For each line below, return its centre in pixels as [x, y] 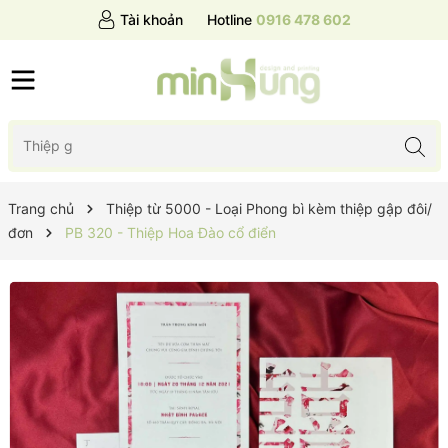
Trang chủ [40, 208]
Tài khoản [151, 19]
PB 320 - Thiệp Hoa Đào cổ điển [170, 232]
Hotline [229, 19]
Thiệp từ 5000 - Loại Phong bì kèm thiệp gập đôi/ [268, 208]
